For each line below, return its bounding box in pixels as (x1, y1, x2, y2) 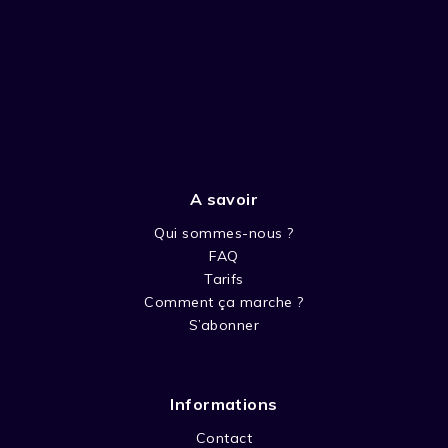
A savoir (189, 189, 259, 210)
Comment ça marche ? (144, 293, 304, 312)
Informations (170, 394, 278, 415)
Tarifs (204, 270, 244, 289)
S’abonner (188, 316, 260, 335)
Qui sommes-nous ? (154, 224, 294, 243)
